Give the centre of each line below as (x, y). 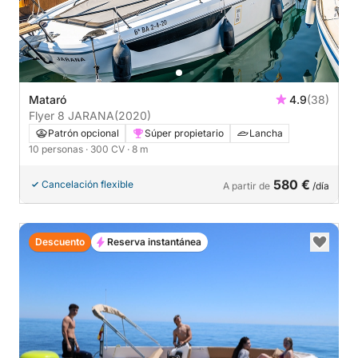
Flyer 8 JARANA (86, 115)
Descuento (60, 241)
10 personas (57, 149)
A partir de (247, 185)
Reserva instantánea (154, 241)
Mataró (48, 99)
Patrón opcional (84, 133)
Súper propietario (184, 133)
